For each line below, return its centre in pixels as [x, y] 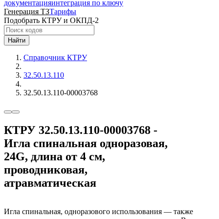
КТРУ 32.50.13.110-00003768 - [81, 130]
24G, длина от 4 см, [55, 156]
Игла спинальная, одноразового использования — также [99, 211]
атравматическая [50, 183]
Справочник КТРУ [55, 57]
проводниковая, [46, 169]
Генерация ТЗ [27, 11]
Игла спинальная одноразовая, [86, 143]
